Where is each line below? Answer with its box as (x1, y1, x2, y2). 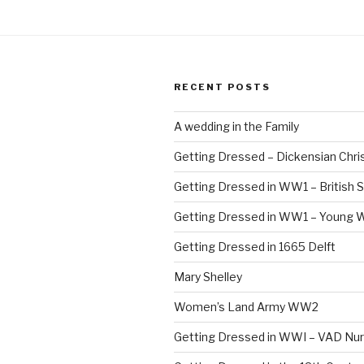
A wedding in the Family (174, 119, 299, 134)
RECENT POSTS (174, 81, 271, 93)
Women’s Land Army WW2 (174, 300, 318, 314)
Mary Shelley (174, 270, 242, 284)
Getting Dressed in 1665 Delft (174, 240, 336, 254)
